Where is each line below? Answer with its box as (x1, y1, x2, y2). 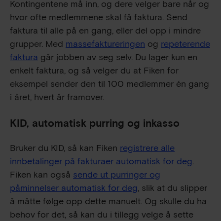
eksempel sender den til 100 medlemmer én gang (10, 78, 209, 90)
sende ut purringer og (73, 169, 160, 181)
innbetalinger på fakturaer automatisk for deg (10, 155, 192, 167)
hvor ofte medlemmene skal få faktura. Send (10, 11, 187, 23)
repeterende (161, 38, 210, 50)
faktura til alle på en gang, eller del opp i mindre (10, 25, 201, 37)
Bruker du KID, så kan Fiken (10, 142, 120, 154)
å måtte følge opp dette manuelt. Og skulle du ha (10, 195, 207, 207)
